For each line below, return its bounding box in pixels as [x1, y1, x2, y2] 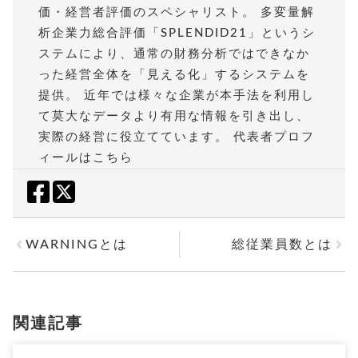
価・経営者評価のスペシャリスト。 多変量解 [38, 6, 315, 18]
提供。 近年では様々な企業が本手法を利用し [38, 89, 315, 101]
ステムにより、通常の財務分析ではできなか [38, 47, 310, 60]
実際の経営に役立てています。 [38, 130, 233, 143]
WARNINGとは [26, 237, 128, 251]
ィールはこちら [38, 151, 133, 164]
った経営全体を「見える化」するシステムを [38, 68, 310, 81]
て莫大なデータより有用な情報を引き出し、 [38, 109, 310, 122]
